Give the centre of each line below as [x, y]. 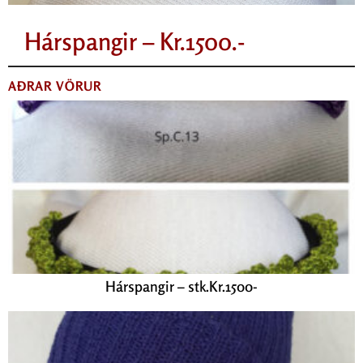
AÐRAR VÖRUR [55, 86]
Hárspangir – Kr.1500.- [135, 42]
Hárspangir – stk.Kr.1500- [181, 286]
